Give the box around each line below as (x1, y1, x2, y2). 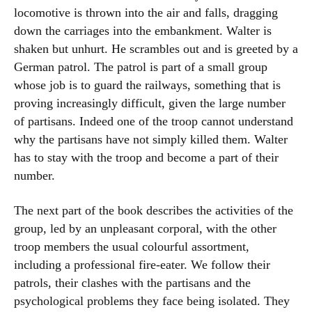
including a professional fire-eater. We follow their (14, 258, 270, 272)
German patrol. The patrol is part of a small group (14, 60, 267, 74)
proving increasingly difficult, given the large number (14, 96, 286, 110)
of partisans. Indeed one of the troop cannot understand (14, 114, 293, 128)
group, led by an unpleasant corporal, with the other (14, 221, 276, 235)
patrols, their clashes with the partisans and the (14, 276, 251, 290)
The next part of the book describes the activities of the (14, 203, 293, 217)
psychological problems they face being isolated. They (14, 294, 290, 308)
